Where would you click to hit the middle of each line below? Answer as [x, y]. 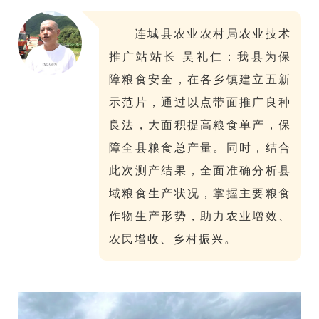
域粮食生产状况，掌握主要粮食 [200, 193]
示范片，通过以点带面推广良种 [200, 102]
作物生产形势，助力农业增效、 [200, 216]
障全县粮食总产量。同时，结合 [200, 148]
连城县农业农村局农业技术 [213, 34]
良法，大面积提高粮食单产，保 [200, 125]
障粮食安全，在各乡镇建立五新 [200, 79]
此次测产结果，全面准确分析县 [200, 171]
